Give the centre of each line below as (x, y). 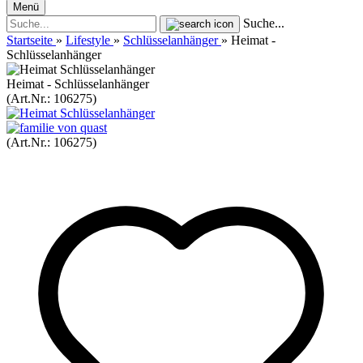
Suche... (264, 23)
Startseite (30, 40)
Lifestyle (88, 40)
